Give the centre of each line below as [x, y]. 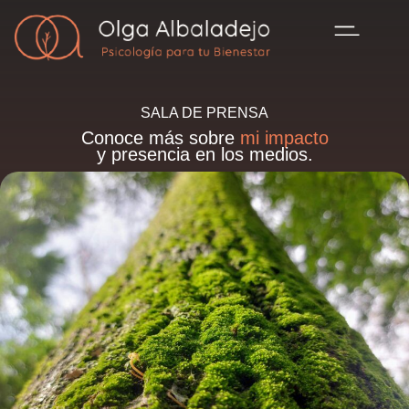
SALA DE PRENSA [204, 112]
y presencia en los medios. [204, 154]
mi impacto [284, 137]
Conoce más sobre [160, 137]
